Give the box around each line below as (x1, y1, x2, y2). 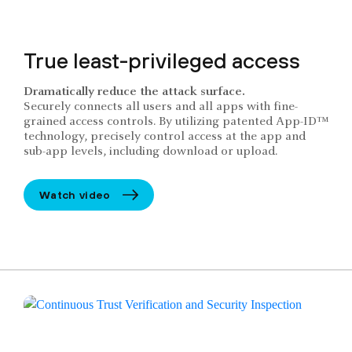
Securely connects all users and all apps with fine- (24, 101, 298, 114)
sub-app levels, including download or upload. (24, 145, 277, 159)
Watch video (39, 188, 111, 201)
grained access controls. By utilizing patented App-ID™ (24, 115, 328, 129)
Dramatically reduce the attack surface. (24, 86, 245, 99)
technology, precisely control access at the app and (24, 130, 306, 144)
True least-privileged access (24, 48, 300, 74)
